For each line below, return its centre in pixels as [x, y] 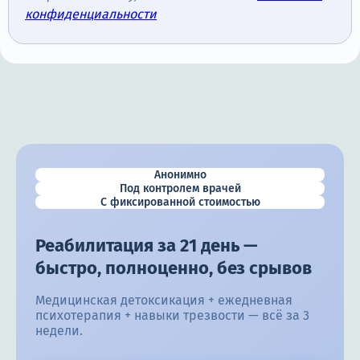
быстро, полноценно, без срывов [174, 268]
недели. [59, 331]
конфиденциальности [91, 14]
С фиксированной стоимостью [180, 202]
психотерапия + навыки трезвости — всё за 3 [172, 316]
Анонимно [180, 175]
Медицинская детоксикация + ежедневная [164, 301]
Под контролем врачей [180, 189]
